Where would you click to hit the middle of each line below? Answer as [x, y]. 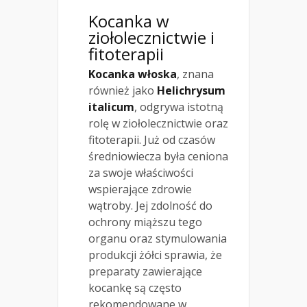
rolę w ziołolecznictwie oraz [158, 123]
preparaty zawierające [145, 271]
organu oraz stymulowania [158, 238]
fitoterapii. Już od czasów [152, 139]
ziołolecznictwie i [151, 37]
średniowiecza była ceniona [158, 156]
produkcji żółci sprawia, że [155, 255]
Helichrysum [191, 90]
